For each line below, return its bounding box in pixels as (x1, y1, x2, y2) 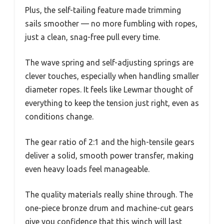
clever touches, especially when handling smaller (25, 71, 199, 80)
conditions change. (25, 111, 93, 121)
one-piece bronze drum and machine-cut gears (25, 203, 193, 212)
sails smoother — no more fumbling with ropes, (25, 18, 197, 28)
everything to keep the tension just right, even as (25, 98, 199, 107)
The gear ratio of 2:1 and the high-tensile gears (25, 137, 194, 146)
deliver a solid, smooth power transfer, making (25, 150, 193, 160)
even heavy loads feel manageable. (25, 164, 149, 173)
